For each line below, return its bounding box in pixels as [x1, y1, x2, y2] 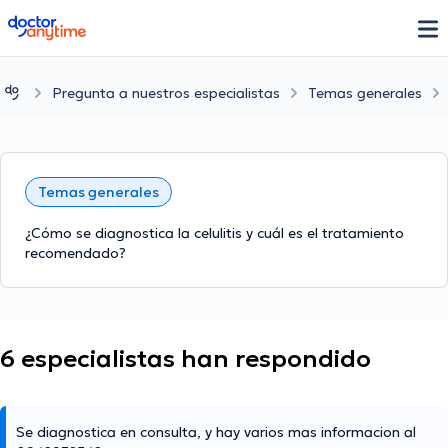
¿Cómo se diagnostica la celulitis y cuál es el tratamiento [25, 224, 404, 243]
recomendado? [25, 244, 126, 263]
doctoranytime [7, 13, 120, 33]
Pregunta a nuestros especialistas [52, 83, 280, 102]
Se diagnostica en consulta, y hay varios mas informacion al [16, 423, 416, 442]
